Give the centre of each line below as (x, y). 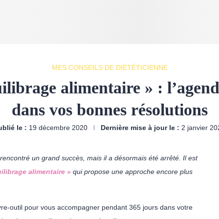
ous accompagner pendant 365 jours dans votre (118, 207)
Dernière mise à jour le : (140, 128)
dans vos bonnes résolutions (109, 110)
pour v (34, 207)
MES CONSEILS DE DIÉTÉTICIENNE (109, 67)
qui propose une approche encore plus (132, 172)
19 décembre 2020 (58, 128)
